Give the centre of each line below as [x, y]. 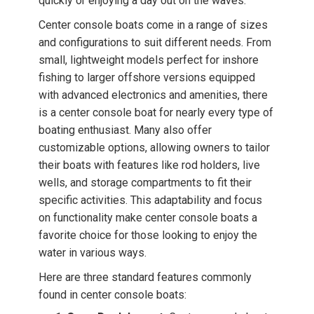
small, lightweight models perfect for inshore [149, 60]
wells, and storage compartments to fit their [145, 183]
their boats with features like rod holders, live [149, 165]
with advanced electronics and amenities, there [153, 95]
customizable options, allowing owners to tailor [154, 148]
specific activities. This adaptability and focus [150, 200]
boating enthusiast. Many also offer [125, 130]
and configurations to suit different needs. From [155, 42]
